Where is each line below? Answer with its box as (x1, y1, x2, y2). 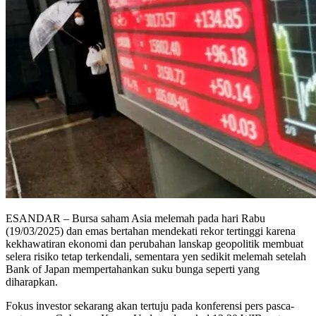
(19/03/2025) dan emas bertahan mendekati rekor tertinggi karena (6, 224, 296, 237)
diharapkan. (6, 275, 58, 288)
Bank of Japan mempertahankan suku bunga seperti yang (6, 262, 260, 275)
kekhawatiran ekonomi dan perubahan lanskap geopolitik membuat (6, 237, 303, 250)
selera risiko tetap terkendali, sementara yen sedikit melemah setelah (6, 250, 306, 262)
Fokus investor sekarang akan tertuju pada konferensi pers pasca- (6, 299, 294, 312)
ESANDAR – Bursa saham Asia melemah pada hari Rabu (6, 212, 265, 224)
